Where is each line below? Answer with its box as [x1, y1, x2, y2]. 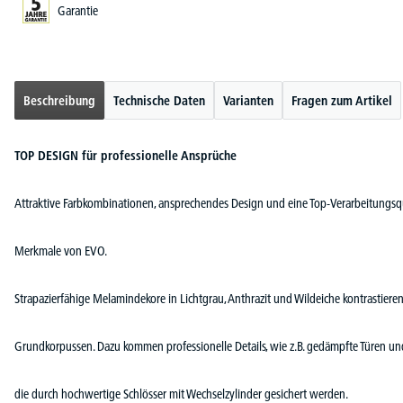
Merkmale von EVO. [14, 243, 107, 259]
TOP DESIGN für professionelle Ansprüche [14, 148, 237, 164]
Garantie [58, 3, 98, 19]
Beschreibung [23, 93, 95, 109]
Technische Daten [113, 93, 205, 109]
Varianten [223, 93, 273, 109]
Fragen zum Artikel [291, 93, 392, 109]
